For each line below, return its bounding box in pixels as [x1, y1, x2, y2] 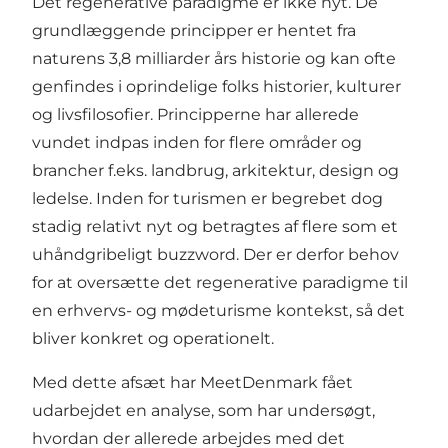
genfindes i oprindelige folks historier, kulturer [32, 77, 401, 97]
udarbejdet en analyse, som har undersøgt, [32, 401, 375, 421]
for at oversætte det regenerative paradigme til [32, 273, 408, 293]
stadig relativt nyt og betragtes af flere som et [32, 217, 398, 237]
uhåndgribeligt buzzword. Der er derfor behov [32, 245, 399, 265]
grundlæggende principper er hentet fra [32, 21, 356, 41]
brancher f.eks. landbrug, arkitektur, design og [32, 161, 399, 181]
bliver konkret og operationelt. [32, 329, 274, 349]
